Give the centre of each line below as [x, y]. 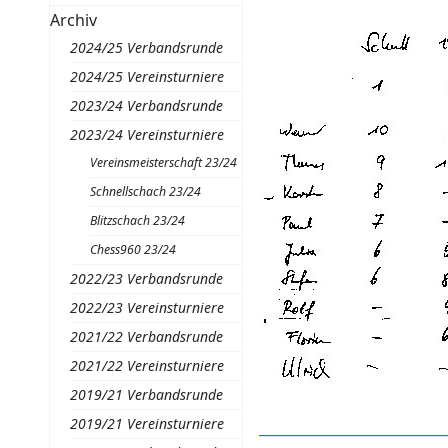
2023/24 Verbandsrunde [146, 105]
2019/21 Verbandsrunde [146, 394]
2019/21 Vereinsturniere [146, 423]
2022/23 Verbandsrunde [146, 278]
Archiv [73, 20]
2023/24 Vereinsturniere [146, 134]
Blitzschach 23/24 [137, 220]
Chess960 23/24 [132, 249]
